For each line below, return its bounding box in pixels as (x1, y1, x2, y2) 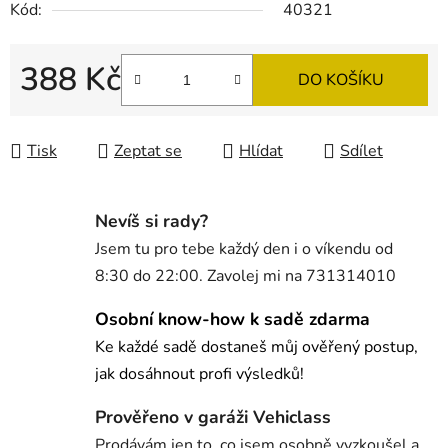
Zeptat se (114, 140, 182, 163)
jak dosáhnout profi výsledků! (95, 363, 304, 386)
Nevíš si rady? (95, 209, 208, 234)
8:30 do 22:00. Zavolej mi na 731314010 (95, 265, 396, 288)
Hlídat (239, 140, 283, 163)
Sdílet (340, 140, 383, 163)
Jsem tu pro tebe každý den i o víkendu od (95, 238, 393, 261)
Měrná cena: (19, 100, 106, 123)
